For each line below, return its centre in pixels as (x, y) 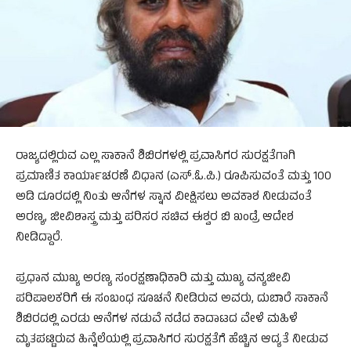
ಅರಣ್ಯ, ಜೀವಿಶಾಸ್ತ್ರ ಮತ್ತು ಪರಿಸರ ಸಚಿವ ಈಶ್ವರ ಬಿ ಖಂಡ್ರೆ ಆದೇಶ (155, 219)
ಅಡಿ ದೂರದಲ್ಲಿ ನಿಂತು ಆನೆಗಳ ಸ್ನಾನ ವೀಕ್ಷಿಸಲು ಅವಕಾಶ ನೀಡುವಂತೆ (164, 198)
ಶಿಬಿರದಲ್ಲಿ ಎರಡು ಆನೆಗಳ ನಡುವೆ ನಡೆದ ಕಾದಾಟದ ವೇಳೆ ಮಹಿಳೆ (157, 320)
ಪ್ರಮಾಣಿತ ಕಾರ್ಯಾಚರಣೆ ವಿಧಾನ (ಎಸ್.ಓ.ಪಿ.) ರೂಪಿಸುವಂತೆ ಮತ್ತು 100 (174, 178)
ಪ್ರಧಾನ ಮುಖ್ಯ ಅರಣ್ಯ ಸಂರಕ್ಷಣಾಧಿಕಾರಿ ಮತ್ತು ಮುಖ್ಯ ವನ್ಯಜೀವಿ (153, 280)
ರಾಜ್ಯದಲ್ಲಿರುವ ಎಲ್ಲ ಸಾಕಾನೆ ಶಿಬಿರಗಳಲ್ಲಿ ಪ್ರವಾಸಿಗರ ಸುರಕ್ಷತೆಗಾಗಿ (156, 157)
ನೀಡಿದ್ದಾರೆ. (39, 239)
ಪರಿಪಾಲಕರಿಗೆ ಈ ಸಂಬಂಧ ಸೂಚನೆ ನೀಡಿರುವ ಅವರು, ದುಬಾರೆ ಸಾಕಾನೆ (172, 300)
